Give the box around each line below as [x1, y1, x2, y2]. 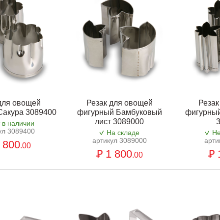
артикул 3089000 [92, 137, 147, 145]
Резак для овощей [86, 99, 153, 108]
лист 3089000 [95, 117, 144, 126]
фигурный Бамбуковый [77, 108, 162, 117]
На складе [107, 129, 140, 137]
